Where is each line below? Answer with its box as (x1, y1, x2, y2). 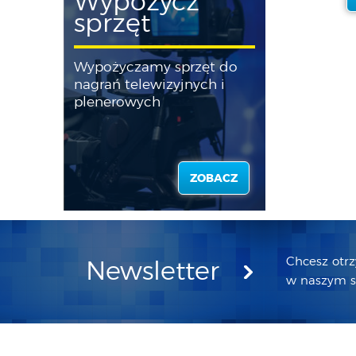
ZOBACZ (189, 173, 238, 185)
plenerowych (74, 95, 161, 110)
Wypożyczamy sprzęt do (74, 60, 238, 75)
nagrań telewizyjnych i (74, 78, 226, 92)
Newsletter (86, 259, 219, 285)
